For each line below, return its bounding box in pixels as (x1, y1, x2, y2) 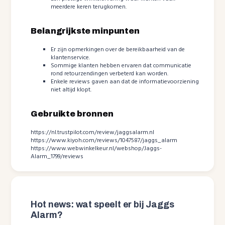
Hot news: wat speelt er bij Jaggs (31, 199, 174, 210)
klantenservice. (51, 53, 90, 63)
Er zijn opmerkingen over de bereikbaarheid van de (51, 45, 185, 55)
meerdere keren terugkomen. (51, 2, 127, 13)
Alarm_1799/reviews (31, 152, 84, 162)
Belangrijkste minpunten (31, 27, 140, 36)
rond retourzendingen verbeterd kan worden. (51, 69, 169, 79)
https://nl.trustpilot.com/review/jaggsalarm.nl (31, 128, 155, 138)
